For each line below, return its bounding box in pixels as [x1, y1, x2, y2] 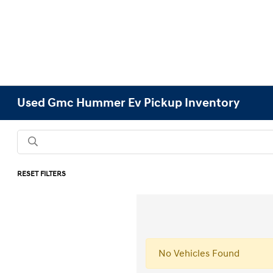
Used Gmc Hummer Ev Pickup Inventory [17, 96, 240, 110]
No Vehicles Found [158, 247, 239, 260]
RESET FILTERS [17, 169, 66, 179]
